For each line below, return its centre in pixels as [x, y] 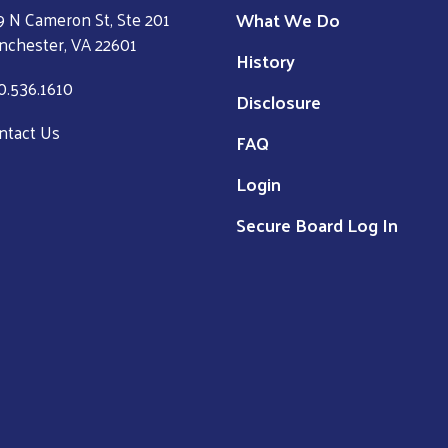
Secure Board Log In [317, 224]
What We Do [288, 19]
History [265, 60]
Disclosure [278, 101]
